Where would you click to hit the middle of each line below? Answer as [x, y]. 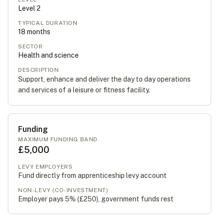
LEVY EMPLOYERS [45, 167]
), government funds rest [135, 199]
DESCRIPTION [39, 70]
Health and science [48, 55]
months [38, 32]
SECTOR [31, 46]
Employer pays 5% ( [49, 199]
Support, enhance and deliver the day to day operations [104, 79]
